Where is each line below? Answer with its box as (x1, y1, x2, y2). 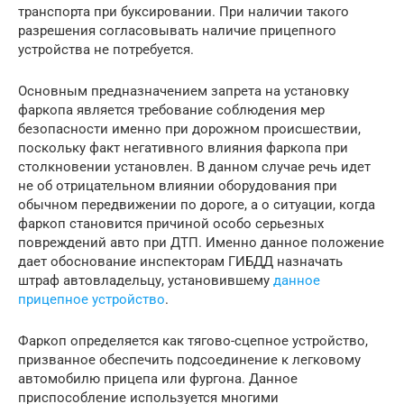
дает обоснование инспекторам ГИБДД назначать (18, 252, 343, 270)
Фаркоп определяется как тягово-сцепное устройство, (18, 332, 368, 349)
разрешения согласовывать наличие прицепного (18, 22, 336, 39)
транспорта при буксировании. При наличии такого (18, 3, 349, 20)
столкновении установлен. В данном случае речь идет (18, 158, 371, 175)
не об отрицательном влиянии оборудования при (18, 177, 337, 194)
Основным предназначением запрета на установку (18, 82, 349, 99)
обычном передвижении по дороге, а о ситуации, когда (18, 196, 375, 213)
